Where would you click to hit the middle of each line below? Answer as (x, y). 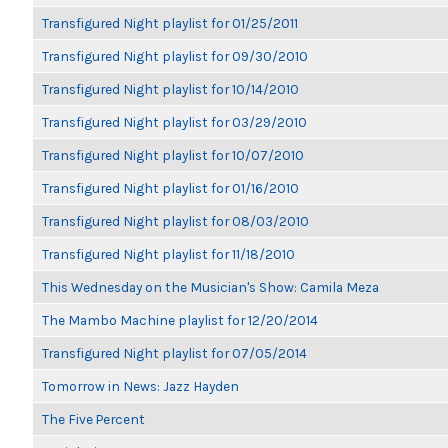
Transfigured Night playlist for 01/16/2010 (170, 188)
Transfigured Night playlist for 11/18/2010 (168, 254)
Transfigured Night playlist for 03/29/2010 (174, 122)
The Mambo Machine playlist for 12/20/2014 (180, 320)
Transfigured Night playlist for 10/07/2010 (173, 155)
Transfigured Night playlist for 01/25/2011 (170, 23)
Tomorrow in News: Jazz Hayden (140, 386)
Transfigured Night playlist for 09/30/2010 (175, 56)
